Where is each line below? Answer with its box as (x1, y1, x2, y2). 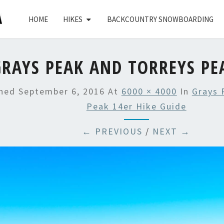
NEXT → (152, 125, 191, 137)
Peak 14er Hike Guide (86, 100, 186, 112)
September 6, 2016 (18, 85, 105, 97)
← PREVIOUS (82, 125, 143, 137)
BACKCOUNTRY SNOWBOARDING (106, 14, 213, 24)
